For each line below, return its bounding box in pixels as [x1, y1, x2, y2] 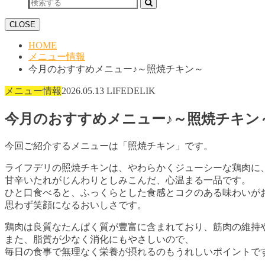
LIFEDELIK [106, 86, 156, 96]
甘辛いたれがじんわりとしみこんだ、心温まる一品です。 [5, 174, 251, 185]
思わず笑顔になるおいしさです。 [5, 199, 147, 210]
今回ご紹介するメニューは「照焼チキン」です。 [5, 140, 213, 151]
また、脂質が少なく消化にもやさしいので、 [5, 234, 194, 244]
